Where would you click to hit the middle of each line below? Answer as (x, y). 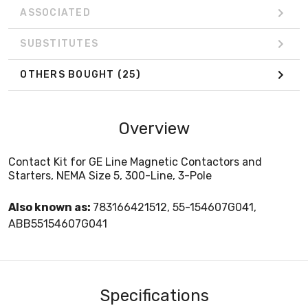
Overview (154, 128)
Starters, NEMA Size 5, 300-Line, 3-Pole (110, 175)
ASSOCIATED (55, 13)
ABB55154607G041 (58, 223)
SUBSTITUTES (59, 44)
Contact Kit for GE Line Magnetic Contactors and (135, 162)
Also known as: (51, 207)
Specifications (154, 295)
